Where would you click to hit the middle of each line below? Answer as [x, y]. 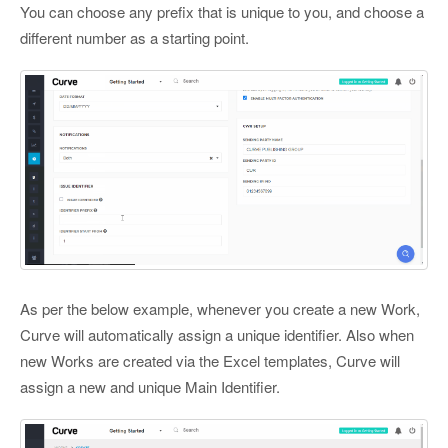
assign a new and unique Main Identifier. [150, 387]
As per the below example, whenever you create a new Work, [220, 309]
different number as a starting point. [134, 37]
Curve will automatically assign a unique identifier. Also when [217, 335]
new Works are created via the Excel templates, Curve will [210, 361]
